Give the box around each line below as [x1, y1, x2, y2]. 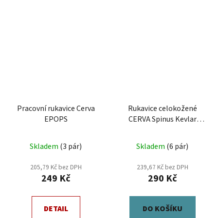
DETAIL [43, 203, 68, 214]
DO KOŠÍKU [142, 203, 182, 214]
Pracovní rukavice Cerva [17, 103, 95, 114]
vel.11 [153, 124, 172, 135]
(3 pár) [60, 141, 82, 152]
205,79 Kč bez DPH [30, 162, 82, 172]
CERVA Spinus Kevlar [128, 113, 197, 125]
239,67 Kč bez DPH [136, 162, 188, 172]
